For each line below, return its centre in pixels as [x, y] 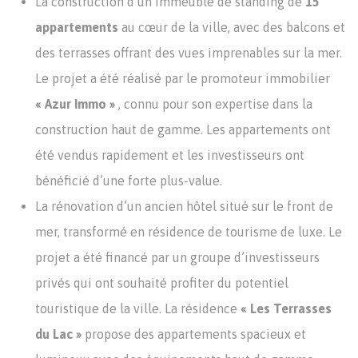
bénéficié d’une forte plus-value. [129, 181]
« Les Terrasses [286, 308]
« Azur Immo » [77, 104]
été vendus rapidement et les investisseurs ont [170, 155]
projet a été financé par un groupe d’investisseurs [177, 257]
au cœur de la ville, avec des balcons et [233, 27]
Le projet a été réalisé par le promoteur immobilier [183, 78]
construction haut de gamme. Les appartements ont [183, 129]
